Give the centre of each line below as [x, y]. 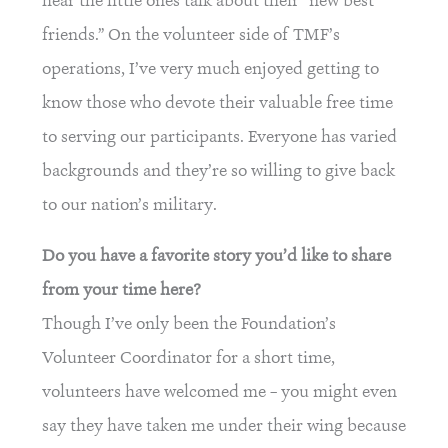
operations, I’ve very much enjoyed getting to [210, 68]
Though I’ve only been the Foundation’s [189, 323]
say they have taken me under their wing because [224, 425]
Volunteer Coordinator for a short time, [188, 357]
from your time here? [121, 289]
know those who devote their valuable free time [217, 102]
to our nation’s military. [129, 204]
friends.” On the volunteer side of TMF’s [191, 34]
